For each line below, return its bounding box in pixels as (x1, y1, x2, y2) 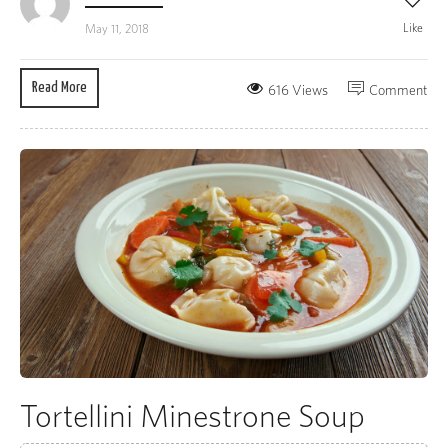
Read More (32, 79, 87, 95)
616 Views (268, 81, 328, 98)
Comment (369, 81, 428, 98)
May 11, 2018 (85, 20, 149, 36)
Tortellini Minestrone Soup (20, 396, 365, 436)
